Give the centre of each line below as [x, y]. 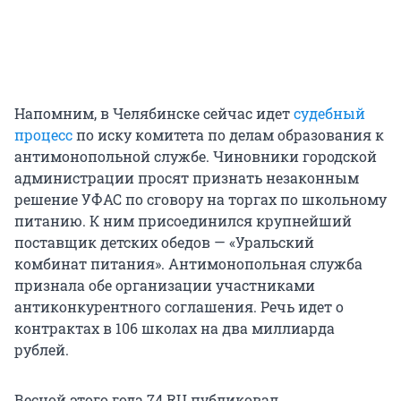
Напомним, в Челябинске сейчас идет [154, 114]
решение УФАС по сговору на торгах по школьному [200, 200]
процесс [43, 135]
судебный [329, 114]
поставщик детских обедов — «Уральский [164, 243]
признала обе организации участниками [165, 286]
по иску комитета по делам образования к [228, 135]
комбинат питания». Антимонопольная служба [188, 264]
